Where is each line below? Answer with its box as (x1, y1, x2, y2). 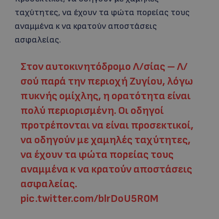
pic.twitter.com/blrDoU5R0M (20, 192, 158, 205)
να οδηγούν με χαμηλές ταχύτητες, (20, 133, 191, 147)
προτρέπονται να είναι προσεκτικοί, (20, 119, 194, 132)
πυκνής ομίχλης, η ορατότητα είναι (20, 89, 191, 103)
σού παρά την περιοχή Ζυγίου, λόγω (20, 75, 193, 88)
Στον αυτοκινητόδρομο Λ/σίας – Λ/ (20, 60, 188, 73)
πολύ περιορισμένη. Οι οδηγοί (20, 104, 164, 117)
